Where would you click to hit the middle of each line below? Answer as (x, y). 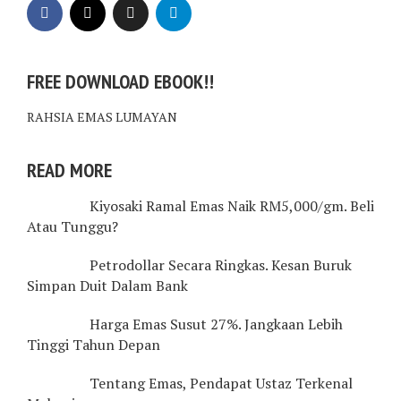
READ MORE (69, 170)
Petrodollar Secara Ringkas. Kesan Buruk (221, 264)
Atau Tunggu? (73, 226)
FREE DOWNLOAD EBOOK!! (120, 81)
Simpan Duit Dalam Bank (107, 285)
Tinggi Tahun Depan (94, 344)
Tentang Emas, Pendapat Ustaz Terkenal (221, 383)
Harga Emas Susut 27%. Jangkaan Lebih (216, 324)
